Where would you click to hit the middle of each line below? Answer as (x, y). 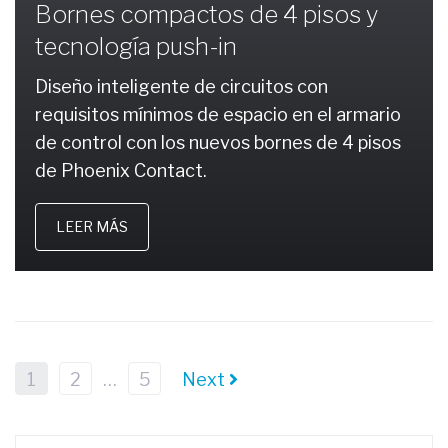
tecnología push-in (136, 46)
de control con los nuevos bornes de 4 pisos (218, 142)
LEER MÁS (92, 226)
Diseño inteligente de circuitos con (181, 86)
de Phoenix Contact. (121, 170)
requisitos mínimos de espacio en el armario (218, 114)
